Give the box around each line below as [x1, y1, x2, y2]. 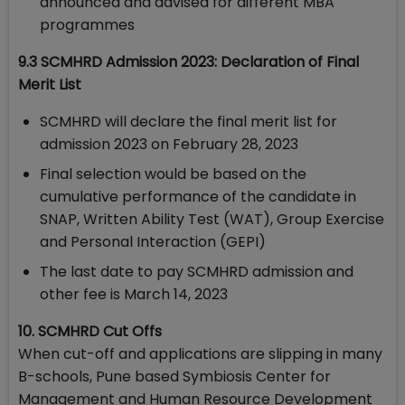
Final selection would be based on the [40, 164, 306, 185]
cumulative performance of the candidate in [40, 186, 356, 208]
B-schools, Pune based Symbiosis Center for [18, 366, 331, 388]
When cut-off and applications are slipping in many [18, 344, 382, 365]
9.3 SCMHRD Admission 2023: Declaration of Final [18, 52, 359, 73]
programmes [40, 14, 135, 36]
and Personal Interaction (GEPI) [40, 231, 266, 253]
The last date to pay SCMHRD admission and [40, 261, 353, 283]
